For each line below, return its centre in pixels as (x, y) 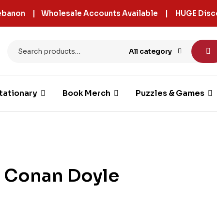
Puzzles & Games (170, 93)
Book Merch (86, 93)
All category (151, 51)
